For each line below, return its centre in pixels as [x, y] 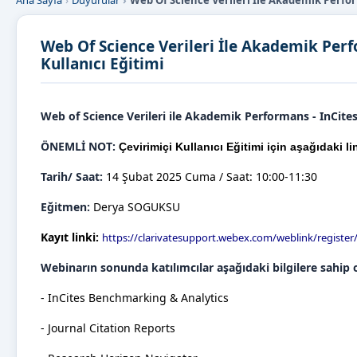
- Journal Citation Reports [108, 328]
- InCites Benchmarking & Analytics [135, 298]
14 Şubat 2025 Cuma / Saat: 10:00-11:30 [212, 177]
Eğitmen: [65, 207]
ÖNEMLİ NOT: [78, 146]
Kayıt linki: [71, 237]
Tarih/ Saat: [73, 177]
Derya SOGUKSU [135, 207]
